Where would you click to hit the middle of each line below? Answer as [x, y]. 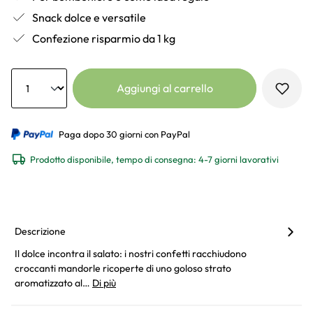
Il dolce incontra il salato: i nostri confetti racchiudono [131, 254]
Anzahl [24, 74]
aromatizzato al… [53, 283]
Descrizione [40, 231]
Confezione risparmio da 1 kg [104, 38]
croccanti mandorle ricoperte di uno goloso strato [123, 269]
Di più [104, 283]
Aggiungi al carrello [165, 88]
